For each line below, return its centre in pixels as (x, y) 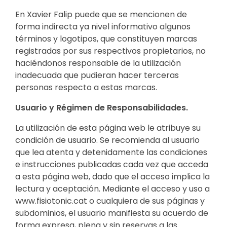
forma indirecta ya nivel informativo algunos (103, 26)
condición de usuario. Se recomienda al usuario (107, 140)
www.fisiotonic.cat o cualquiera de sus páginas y (110, 201)
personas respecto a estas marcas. (86, 87)
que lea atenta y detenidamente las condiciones (111, 152)
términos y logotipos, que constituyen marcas (106, 39)
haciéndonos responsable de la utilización (98, 63)
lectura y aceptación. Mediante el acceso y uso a (112, 188)
